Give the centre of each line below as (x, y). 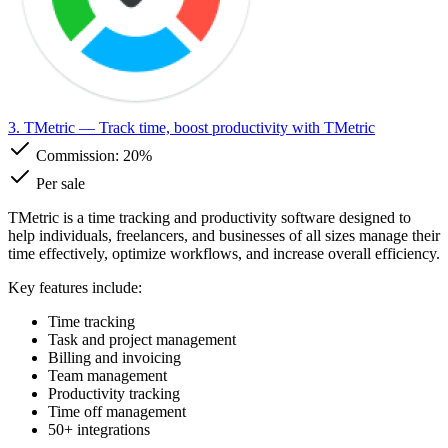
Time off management (117, 411)
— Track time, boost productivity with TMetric (225, 127)
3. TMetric (41, 127)
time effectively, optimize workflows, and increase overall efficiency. (224, 253)
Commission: (77, 155)
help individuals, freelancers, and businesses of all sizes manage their (224, 235)
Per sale (58, 183)
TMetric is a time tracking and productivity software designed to (209, 217)
